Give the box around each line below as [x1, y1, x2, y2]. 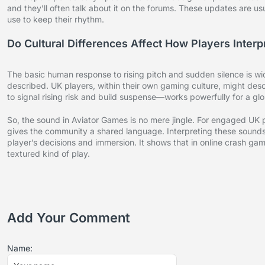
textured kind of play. [7, 148, 90, 159]
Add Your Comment [7, 210, 130, 226]
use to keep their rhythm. [7, 14, 104, 25]
